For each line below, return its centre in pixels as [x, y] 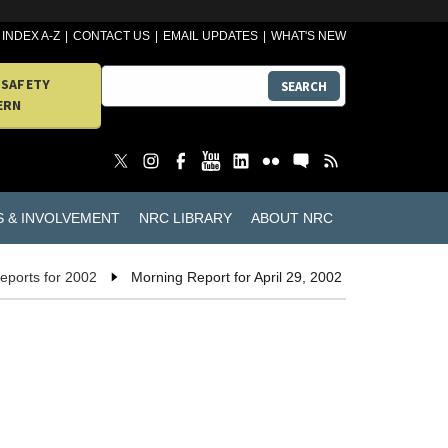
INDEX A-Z [31, 36]
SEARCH [304, 86]
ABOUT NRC [291, 217]
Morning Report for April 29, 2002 [236, 277]
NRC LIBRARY [185, 217]
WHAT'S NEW [308, 36]
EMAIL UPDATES [211, 36]
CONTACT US [112, 36]
